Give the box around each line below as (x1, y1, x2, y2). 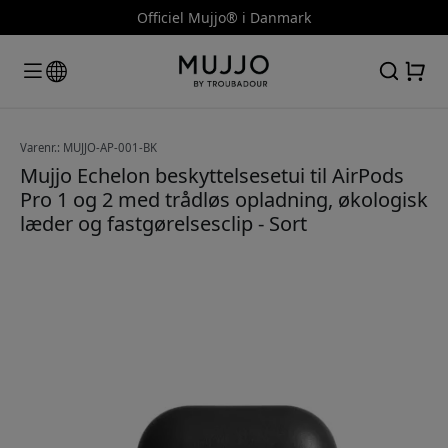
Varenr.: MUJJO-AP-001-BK (20, 139, 157, 155)
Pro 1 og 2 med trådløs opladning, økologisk (20, 185, 428, 213)
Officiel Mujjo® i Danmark (137, 8, 311, 27)
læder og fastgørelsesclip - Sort (20, 209, 307, 237)
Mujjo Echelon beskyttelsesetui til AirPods (20, 161, 404, 189)
